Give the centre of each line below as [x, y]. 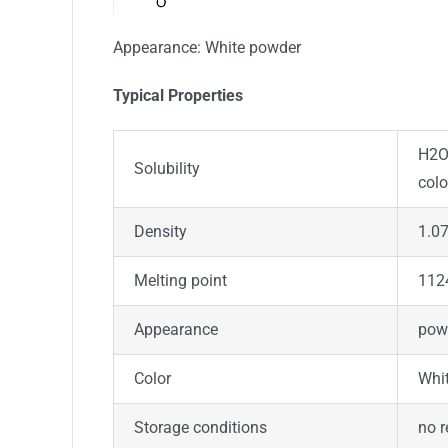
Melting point [180, 280]
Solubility [167, 168]
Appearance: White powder [207, 47]
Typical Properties [178, 95]
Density [160, 231]
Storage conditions [200, 427]
